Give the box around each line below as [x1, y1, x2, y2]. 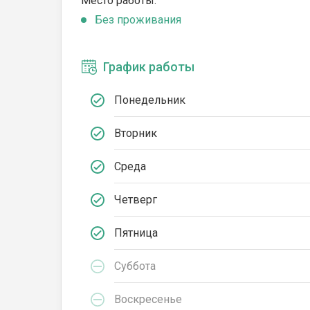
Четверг [114, 192, 157, 206]
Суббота [114, 259, 156, 273]
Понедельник [114, 93, 185, 107]
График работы [103, 60, 194, 74]
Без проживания [95, 13, 181, 26]
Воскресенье [114, 292, 182, 306]
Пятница [114, 226, 158, 239]
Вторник [114, 126, 157, 140]
